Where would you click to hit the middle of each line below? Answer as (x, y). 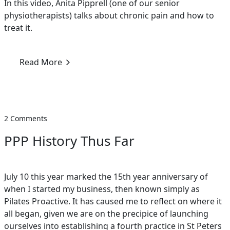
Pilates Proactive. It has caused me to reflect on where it (113, 202)
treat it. (18, 28)
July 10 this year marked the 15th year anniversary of (106, 177)
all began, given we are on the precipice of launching (106, 214)
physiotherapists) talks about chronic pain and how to (109, 16)
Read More (41, 62)
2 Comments (26, 119)
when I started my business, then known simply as (102, 189)
